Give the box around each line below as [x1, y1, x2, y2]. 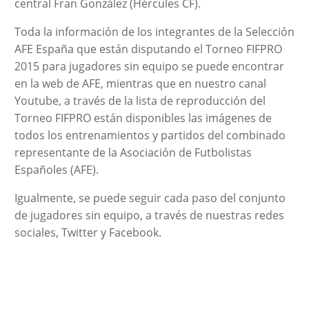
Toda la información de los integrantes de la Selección [14, 23, 295, 39]
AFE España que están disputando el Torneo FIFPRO [14, 41, 282, 57]
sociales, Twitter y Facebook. [14, 224, 161, 240]
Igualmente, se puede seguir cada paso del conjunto [14, 190, 286, 206]
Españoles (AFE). [14, 161, 99, 177]
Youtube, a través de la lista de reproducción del [14, 92, 266, 108]
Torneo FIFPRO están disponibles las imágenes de [14, 110, 272, 126]
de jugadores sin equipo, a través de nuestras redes [14, 207, 284, 223]
